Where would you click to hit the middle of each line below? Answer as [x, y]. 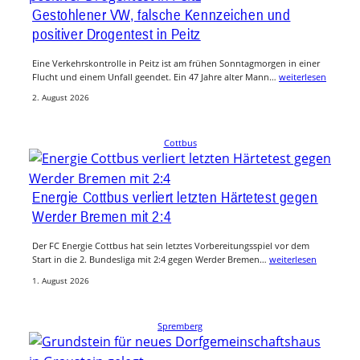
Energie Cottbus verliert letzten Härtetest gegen [175, 197]
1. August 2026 [61, 280]
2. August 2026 [61, 98]
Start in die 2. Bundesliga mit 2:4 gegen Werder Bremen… [151, 260]
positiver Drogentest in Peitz [117, 33]
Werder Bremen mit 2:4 [102, 217]
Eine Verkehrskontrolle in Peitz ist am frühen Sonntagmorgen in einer [176, 63]
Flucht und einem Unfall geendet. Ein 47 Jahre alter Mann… [155, 76]
